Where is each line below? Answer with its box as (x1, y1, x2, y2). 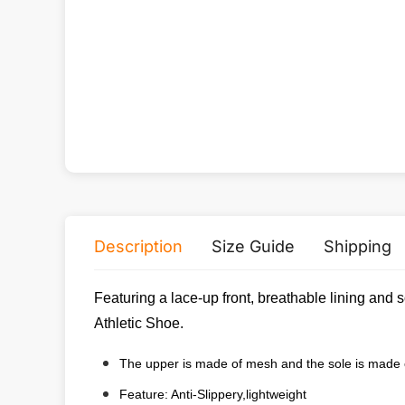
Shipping (324, 237, 391, 256)
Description (94, 237, 183, 256)
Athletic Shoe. (94, 316, 184, 331)
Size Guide (212, 237, 295, 256)
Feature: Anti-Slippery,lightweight (119, 387, 306, 401)
